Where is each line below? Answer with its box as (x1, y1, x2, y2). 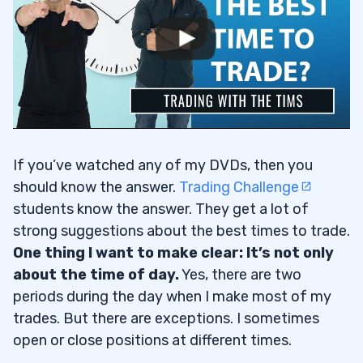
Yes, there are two (179, 265, 301, 284)
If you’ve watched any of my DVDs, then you (13, 156, 313, 174)
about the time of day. (13, 265, 179, 284)
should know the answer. (13, 177, 179, 196)
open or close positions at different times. (13, 331, 292, 349)
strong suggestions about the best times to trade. (13, 221, 350, 240)
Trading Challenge (179, 177, 299, 196)
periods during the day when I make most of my (13, 287, 331, 305)
